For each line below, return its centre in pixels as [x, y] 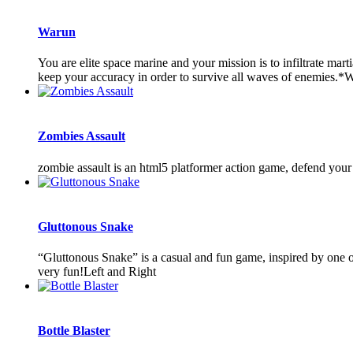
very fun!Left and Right [97, 272]
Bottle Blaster [74, 331]
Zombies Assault [82, 136]
